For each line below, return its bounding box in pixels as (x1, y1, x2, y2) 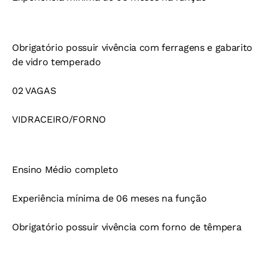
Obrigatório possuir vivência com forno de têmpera (12, 221, 242, 233)
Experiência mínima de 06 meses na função (12, 193, 207, 205)
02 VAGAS (12, 85, 56, 97)
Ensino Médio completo (12, 164, 118, 176)
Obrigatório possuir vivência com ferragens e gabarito (12, 42, 253, 54)
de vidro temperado (12, 56, 101, 68)
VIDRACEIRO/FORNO (12, 114, 106, 126)
